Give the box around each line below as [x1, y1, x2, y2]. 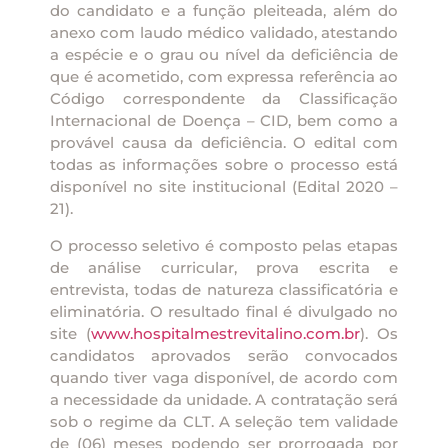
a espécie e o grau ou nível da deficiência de [50, 45, 398, 65]
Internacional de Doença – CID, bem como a [50, 111, 398, 131]
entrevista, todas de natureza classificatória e [50, 279, 398, 299]
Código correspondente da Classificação [50, 89, 398, 109]
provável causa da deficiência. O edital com [50, 133, 398, 153]
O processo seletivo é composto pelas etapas [50, 235, 398, 255]
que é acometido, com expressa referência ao [50, 67, 398, 87]
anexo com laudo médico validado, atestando [50, 23, 398, 43]
